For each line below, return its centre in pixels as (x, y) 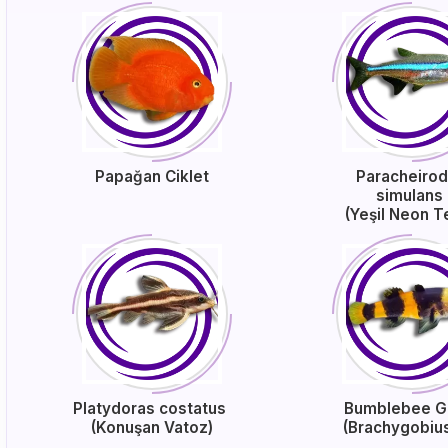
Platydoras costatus (152, 408)
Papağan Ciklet (151, 176)
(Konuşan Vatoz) (151, 427)
